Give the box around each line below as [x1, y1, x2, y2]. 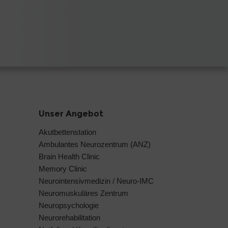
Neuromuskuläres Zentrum [39, 189, 128, 198]
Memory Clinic [39, 164, 87, 174]
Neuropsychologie [39, 201, 99, 210]
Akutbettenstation [39, 128, 96, 137]
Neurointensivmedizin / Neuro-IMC [39, 177, 154, 186]
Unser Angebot [39, 109, 103, 119]
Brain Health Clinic [39, 152, 100, 161]
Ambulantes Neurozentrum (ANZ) [39, 140, 151, 149]
